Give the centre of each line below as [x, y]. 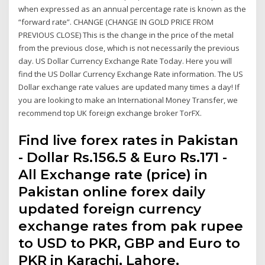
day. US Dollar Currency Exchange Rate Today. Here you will [125, 61]
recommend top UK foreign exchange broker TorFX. [110, 113]
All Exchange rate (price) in [113, 174]
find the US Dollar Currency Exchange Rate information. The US [131, 74]
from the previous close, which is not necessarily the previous [129, 48]
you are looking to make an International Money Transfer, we [128, 100]
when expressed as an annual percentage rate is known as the [132, 9]
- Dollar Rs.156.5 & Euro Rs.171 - [123, 157]
